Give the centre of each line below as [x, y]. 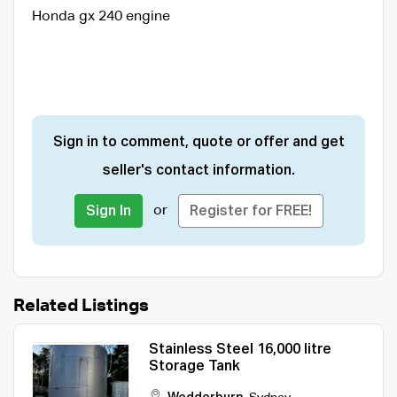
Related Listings [81, 305]
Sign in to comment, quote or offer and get [198, 142]
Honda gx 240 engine [101, 16]
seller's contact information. [198, 171]
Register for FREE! [250, 211]
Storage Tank [195, 366]
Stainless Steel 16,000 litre [240, 350]
